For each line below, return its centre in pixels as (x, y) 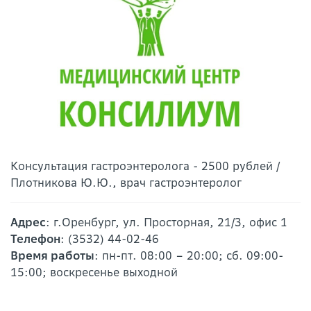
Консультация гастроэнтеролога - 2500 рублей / (145, 166)
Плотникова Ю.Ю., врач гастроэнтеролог (126, 183)
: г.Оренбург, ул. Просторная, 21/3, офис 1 (167, 222)
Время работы (52, 256)
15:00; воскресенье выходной (94, 272)
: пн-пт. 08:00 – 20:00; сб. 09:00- (189, 256)
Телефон (35, 239)
